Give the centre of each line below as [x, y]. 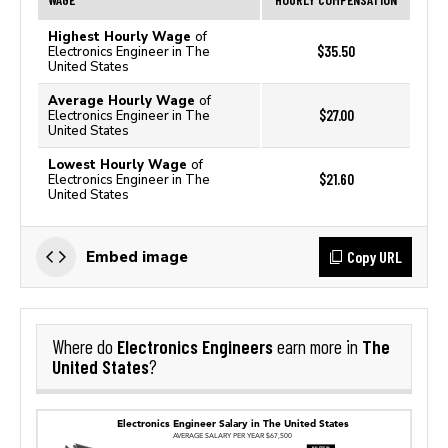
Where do [84, 347]
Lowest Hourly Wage [119, 164]
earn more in [317, 347]
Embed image [137, 256]
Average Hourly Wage [123, 100]
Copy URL [374, 256]
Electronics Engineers [195, 346]
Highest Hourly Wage [121, 36]
